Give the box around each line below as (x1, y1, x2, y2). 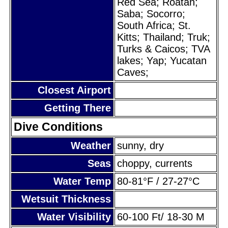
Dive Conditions (14, 120, 103, 133)
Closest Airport (38, 84, 111, 96)
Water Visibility (37, 211, 111, 222)
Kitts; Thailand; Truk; (117, 31, 210, 43)
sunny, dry (117, 139, 164, 151)
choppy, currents (117, 157, 192, 169)
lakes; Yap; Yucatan (117, 54, 207, 66)
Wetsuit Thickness (21, 193, 111, 205)
